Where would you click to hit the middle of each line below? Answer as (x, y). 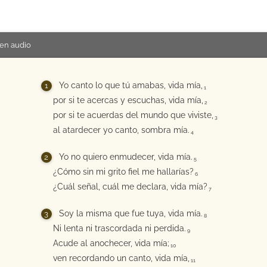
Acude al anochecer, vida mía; (111, 243)
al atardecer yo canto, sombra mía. (121, 130)
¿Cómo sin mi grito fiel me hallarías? (123, 172)
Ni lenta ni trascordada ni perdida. (119, 228)
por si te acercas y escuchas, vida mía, (128, 100)
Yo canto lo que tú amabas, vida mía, (131, 85)
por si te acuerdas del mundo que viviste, (133, 115)
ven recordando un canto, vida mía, (121, 258)
